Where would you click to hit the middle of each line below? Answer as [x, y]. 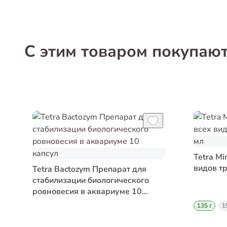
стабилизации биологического [91, 181]
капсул [46, 203]
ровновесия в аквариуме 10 [87, 192]
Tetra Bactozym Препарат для [89, 169]
